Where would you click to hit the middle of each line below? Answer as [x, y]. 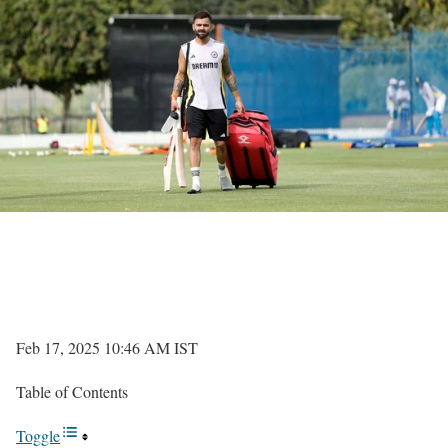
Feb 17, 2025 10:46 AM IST [107, 347]
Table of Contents [72, 391]
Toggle [38, 435]
